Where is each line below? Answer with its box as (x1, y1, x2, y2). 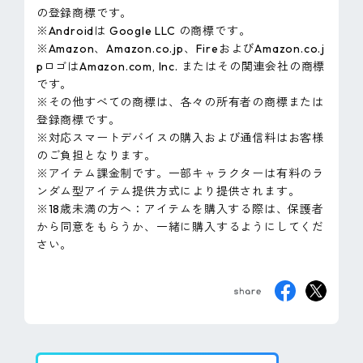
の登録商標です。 (36, 5, 133, 20)
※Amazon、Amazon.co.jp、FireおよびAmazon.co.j (36, 41, 326, 56)
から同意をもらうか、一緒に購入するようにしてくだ (36, 219, 325, 234)
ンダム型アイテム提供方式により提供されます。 (36, 183, 301, 199)
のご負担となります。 (36, 147, 156, 163)
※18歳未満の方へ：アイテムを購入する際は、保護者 (36, 201, 324, 216)
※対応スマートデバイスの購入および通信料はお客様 (36, 130, 325, 145)
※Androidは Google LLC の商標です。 (36, 23, 251, 38)
